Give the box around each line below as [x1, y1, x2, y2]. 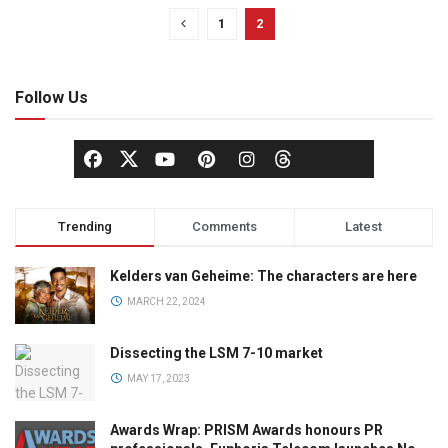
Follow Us [15, 87, 88, 107]
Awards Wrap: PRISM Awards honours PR [110, 422, 383, 439]
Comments [191, 218, 257, 234]
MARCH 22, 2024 [124, 295, 206, 307]
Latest [344, 218, 382, 234]
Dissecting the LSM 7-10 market [110, 344, 323, 361]
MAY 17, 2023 [124, 372, 190, 384]
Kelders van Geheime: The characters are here [110, 267, 417, 284]
